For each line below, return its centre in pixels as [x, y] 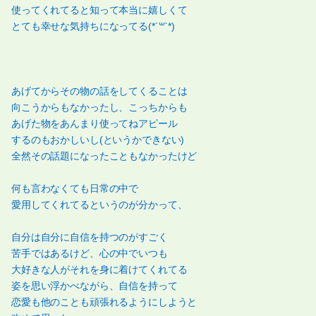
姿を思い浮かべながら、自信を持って [95, 286]
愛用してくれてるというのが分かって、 [99, 205]
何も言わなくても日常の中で [75, 189]
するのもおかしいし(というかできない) [98, 140]
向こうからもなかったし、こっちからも [99, 108]
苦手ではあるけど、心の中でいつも [90, 254]
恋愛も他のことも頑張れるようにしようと [104, 302]
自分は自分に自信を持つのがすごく [90, 237]
